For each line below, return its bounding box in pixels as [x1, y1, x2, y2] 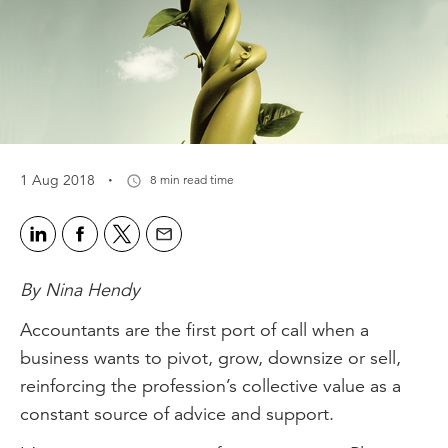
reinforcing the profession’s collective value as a [20, 374, 401, 397]
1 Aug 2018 [20, 171, 95, 189]
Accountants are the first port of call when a [20, 318, 369, 341]
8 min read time [150, 172, 234, 187]
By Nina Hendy [20, 278, 140, 301]
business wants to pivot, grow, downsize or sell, [20, 346, 401, 369]
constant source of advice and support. [20, 402, 334, 425]
